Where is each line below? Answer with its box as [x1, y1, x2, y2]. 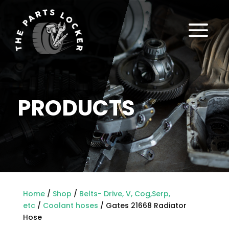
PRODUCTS [17, 93, 135, 123]
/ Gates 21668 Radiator [98, 200, 187, 211]
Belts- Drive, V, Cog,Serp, [79, 189, 170, 199]
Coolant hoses [42, 200, 98, 211]
